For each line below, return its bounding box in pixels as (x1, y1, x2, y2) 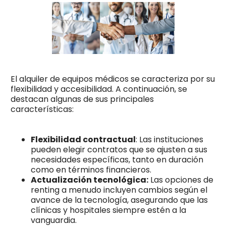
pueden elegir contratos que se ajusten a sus (30, 143, 207, 155)
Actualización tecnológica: (30, 174, 148, 186)
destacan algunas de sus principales (10, 93, 154, 105)
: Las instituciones (135, 133, 203, 145)
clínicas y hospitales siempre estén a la (30, 204, 186, 216)
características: (10, 103, 74, 115)
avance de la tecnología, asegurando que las (30, 194, 208, 206)
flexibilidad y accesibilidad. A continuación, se (10, 83, 187, 95)
